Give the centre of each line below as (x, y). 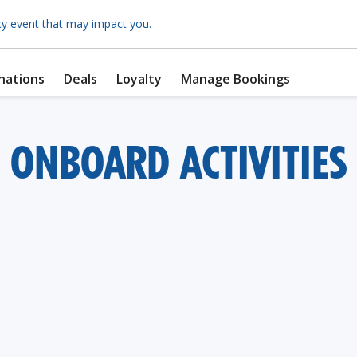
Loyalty (139, 79)
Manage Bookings (235, 79)
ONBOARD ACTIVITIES (178, 168)
